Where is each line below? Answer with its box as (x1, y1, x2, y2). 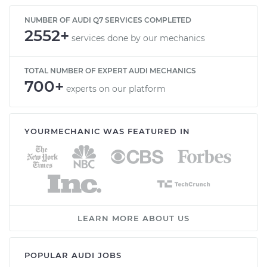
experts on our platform (66, 83, 166, 94)
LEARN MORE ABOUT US (77, 213, 190, 223)
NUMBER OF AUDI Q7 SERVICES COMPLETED (24, 15, 191, 24)
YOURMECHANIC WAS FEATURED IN (24, 126, 190, 136)
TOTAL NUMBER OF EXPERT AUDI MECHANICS (24, 66, 196, 75)
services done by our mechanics (72, 32, 205, 44)
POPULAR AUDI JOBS (24, 250, 122, 260)
